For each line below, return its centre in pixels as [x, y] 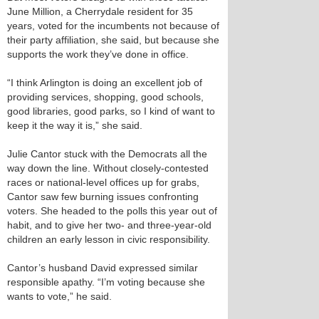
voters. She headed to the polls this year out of [112, 211]
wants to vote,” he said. [59, 296]
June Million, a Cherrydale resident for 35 [100, 11]
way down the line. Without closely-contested [108, 168]
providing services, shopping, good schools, [105, 97]
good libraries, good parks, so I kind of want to [111, 111]
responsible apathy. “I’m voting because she [106, 282]
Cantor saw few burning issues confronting [103, 197]
